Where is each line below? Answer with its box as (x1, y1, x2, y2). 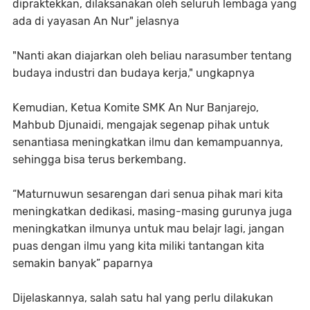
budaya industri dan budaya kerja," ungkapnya (12, 66, 255, 80)
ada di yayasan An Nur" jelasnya (12, 14, 179, 28)
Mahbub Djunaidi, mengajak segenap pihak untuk (12, 118, 269, 131)
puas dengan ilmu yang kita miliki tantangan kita (12, 239, 264, 253)
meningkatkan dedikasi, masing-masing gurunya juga (12, 204, 292, 218)
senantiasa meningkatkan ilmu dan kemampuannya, (12, 135, 283, 149)
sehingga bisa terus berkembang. (12, 152, 186, 166)
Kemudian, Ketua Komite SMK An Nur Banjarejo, (12, 100, 259, 114)
